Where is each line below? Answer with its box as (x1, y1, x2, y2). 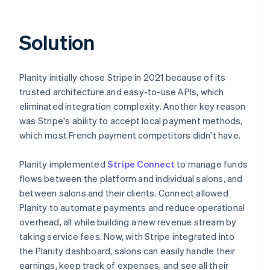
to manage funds (174, 157, 248, 170)
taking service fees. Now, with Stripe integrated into (19, 230, 235, 242)
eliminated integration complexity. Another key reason (19, 99, 246, 112)
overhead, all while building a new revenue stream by (19, 215, 237, 228)
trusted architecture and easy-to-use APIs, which (19, 85, 224, 98)
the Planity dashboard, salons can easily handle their (19, 244, 236, 257)
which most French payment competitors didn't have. (19, 128, 241, 141)
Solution (19, 28, 95, 55)
